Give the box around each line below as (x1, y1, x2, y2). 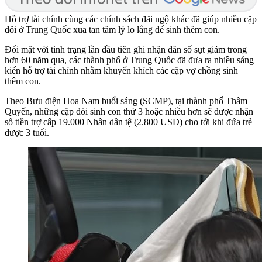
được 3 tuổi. (5, 127, 51, 137)
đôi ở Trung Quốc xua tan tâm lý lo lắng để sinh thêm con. (5, 24, 220, 35)
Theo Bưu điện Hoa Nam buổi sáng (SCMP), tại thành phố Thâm (5, 95, 247, 106)
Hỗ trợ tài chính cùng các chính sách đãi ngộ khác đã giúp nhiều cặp (5, 13, 257, 24)
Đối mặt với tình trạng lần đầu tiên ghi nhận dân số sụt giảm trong (5, 44, 247, 54)
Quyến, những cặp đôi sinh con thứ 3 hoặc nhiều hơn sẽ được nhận (5, 106, 253, 116)
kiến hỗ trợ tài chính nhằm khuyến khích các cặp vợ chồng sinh (5, 65, 238, 75)
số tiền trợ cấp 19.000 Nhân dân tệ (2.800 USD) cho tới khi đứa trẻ (5, 116, 252, 127)
